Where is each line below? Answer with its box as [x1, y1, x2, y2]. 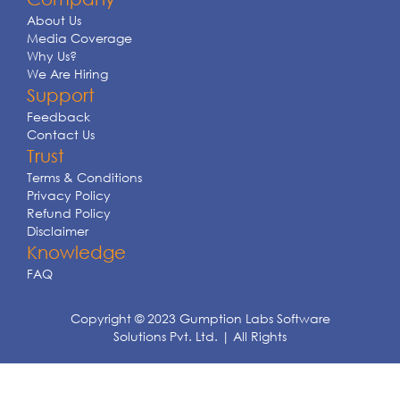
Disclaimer [27, 222, 88, 239]
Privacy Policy [27, 187, 111, 204]
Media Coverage [27, 29, 132, 46]
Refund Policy [27, 204, 111, 221]
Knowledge [27, 242, 126, 262]
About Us [27, 12, 81, 29]
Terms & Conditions [27, 169, 142, 186]
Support [27, 85, 95, 105]
